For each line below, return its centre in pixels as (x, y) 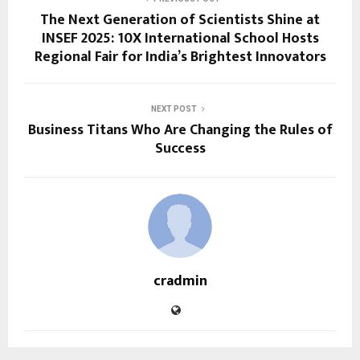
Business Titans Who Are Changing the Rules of (180, 131)
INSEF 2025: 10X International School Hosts (180, 39)
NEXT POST (174, 109)
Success (180, 149)
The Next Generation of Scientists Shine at (180, 20)
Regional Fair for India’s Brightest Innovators (180, 57)
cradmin (180, 282)
